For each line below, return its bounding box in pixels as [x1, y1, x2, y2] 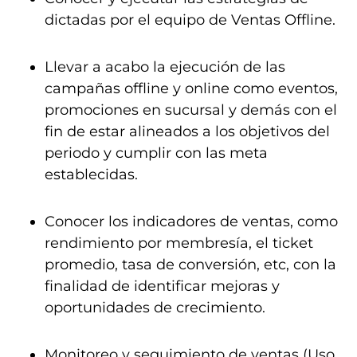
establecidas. [45, 166, 138, 183]
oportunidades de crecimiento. [45, 299, 265, 316]
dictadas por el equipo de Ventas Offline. [45, 11, 335, 29]
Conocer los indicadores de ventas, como [45, 213, 338, 230]
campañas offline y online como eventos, [45, 80, 338, 97]
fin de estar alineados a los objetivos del [45, 123, 330, 140]
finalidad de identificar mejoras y [45, 277, 280, 295]
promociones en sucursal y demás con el [45, 101, 337, 119]
